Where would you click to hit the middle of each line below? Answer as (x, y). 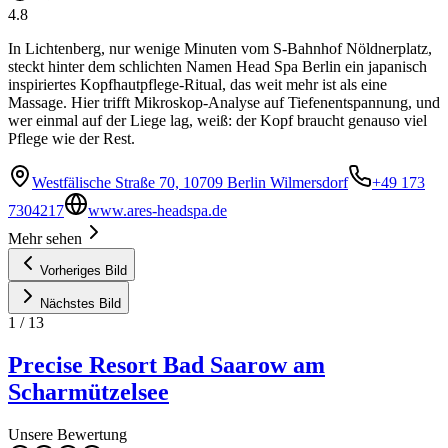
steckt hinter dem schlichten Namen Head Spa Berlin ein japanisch (217, 67)
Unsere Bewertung (67, 434)
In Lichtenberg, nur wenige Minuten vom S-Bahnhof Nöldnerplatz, (220, 49)
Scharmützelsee (88, 392)
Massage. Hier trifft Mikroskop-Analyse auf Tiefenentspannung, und (224, 103)
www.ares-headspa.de (157, 211)
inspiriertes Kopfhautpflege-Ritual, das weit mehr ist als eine (197, 85)
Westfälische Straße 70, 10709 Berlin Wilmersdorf (190, 183)
